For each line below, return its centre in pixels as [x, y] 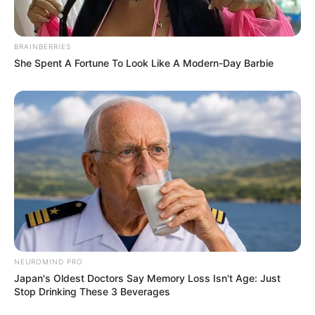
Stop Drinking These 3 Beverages [92, 292]
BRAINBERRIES [43, 46]
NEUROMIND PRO [49, 262]
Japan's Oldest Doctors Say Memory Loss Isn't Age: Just [147, 278]
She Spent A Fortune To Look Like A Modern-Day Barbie [144, 63]
